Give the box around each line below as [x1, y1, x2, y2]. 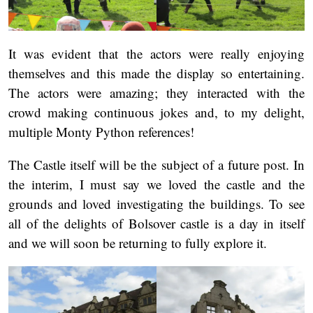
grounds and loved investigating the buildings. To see [8, 195, 305, 213]
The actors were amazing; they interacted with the [8, 84, 305, 102]
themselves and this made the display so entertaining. [8, 64, 305, 82]
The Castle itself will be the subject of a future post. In [8, 156, 305, 174]
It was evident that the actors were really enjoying [8, 45, 305, 63]
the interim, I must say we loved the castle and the [8, 175, 305, 194]
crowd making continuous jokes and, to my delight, [8, 103, 305, 122]
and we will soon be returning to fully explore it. [8, 234, 267, 252]
